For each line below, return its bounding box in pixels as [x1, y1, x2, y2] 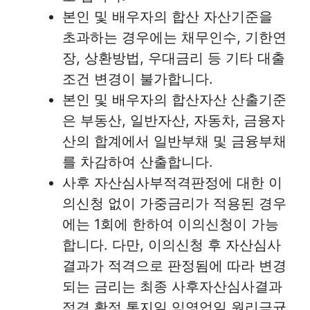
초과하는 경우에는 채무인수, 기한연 [62, 29, 286, 46]
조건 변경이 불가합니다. [62, 71, 213, 88]
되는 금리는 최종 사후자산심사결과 [62, 278, 282, 295]
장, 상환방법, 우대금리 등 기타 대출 [62, 50, 285, 67]
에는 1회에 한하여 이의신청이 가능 [62, 216, 279, 233]
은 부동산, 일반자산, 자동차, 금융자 [62, 112, 285, 129]
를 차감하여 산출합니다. [62, 154, 213, 171]
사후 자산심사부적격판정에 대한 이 [62, 174, 282, 192]
